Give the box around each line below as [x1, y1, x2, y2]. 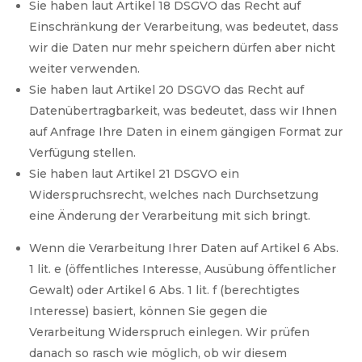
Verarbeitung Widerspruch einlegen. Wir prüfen [29, 325, 310, 340]
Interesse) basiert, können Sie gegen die [29, 304, 268, 319]
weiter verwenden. [29, 61, 141, 77]
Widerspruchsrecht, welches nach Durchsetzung [29, 187, 319, 203]
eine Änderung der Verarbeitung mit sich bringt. [29, 208, 311, 224]
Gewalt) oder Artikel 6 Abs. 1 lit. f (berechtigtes [29, 283, 301, 298]
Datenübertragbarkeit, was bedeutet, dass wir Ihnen [29, 103, 338, 119]
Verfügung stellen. [29, 145, 137, 161]
